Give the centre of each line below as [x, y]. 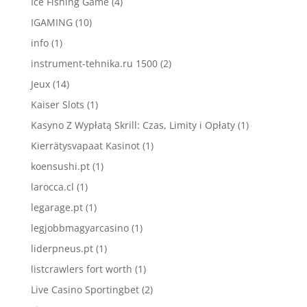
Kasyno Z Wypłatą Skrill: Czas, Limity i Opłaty [133, 125]
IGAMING [51, 22]
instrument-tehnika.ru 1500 [94, 63]
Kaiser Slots [57, 105]
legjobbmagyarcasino [79, 228]
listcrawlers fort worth [81, 269]
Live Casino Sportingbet [85, 290]
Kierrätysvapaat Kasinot [85, 146]
